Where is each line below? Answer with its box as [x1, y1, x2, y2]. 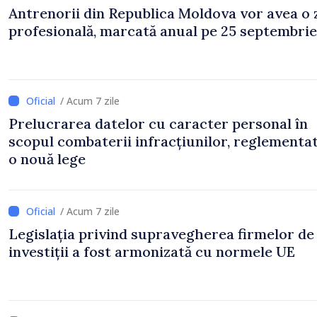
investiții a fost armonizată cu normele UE [8, 243, 295, 260]
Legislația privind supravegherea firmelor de [8, 225, 314, 243]
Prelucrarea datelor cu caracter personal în [8, 115, 308, 132]
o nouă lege [8, 150, 86, 168]
